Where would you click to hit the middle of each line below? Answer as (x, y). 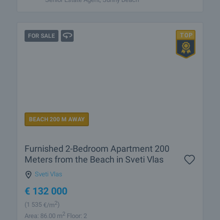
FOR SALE (41, 36)
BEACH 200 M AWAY (57, 120)
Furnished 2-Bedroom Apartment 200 (97, 149)
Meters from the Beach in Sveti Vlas (94, 160)
